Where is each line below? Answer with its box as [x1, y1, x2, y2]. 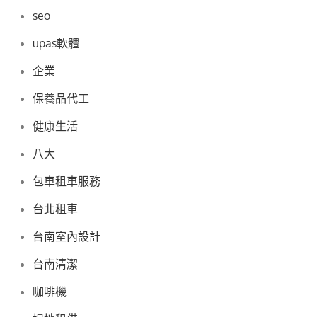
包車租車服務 [33, 174, 101, 189]
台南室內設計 [33, 229, 101, 244]
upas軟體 [33, 36, 80, 51]
